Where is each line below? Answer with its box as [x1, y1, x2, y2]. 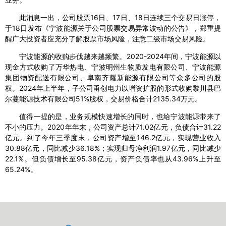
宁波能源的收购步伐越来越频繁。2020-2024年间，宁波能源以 [19, 52, 221, 61]
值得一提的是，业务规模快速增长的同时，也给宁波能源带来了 [19, 112, 221, 121]
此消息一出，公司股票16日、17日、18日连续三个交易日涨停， [19, 13, 221, 22]
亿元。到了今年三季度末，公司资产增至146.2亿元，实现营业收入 [5, 133, 221, 142]
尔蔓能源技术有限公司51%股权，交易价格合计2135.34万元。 [5, 94, 202, 103]
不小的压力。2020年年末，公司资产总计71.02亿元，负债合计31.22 [5, 123, 221, 132]
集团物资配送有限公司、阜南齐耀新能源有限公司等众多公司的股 [5, 73, 221, 82]
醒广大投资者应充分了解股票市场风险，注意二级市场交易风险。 [5, 34, 210, 43]
